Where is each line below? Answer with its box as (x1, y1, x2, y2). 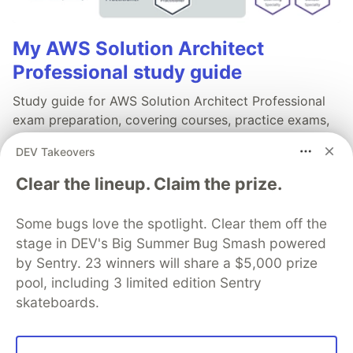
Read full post (13, 164, 97, 180)
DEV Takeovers (16, 144, 95, 158)
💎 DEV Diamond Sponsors (95, 255, 258, 272)
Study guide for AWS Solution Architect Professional (13, 93, 325, 110)
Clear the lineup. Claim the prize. (16, 173, 282, 194)
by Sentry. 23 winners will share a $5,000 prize (16, 255, 318, 271)
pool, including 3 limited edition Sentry (16, 274, 262, 291)
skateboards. (16, 294, 99, 310)
